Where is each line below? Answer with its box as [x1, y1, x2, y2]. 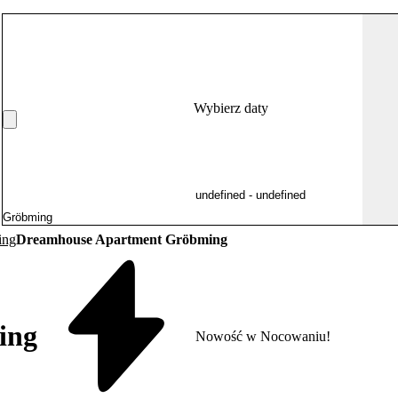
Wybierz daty [194, 100, 268, 115]
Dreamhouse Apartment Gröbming [16, 232, 227, 247]
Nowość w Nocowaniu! [195, 328, 330, 344]
